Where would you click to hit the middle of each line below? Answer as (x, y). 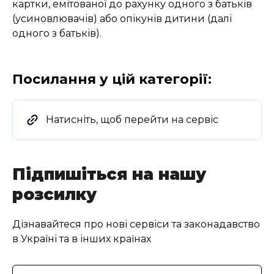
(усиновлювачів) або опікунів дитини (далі (122, 18)
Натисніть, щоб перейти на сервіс (132, 119)
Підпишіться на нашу (109, 174)
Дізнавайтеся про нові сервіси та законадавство (136, 224)
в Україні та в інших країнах (82, 239)
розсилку (54, 194)
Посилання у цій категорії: (112, 79)
